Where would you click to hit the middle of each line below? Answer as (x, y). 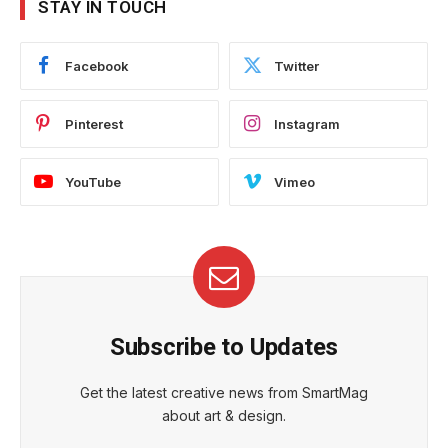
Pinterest (94, 123)
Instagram (307, 123)
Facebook (97, 65)
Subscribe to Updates (224, 347)
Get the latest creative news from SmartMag (224, 393)
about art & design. (224, 416)
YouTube (93, 181)
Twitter (296, 65)
